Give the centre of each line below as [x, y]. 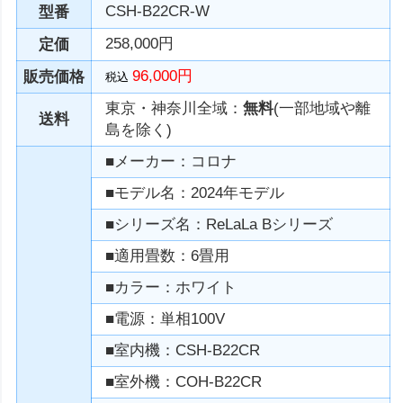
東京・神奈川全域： [175, 108]
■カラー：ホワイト [171, 287]
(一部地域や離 [322, 108]
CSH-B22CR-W [158, 11]
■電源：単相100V [166, 319]
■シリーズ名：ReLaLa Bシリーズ [219, 224]
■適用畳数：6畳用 [168, 256]
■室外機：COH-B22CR [184, 382]
